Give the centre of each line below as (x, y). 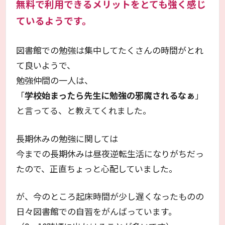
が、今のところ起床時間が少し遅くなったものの (110, 196)
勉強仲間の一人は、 (55, 80)
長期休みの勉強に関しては (67, 138)
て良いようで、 (46, 65)
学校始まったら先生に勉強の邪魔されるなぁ (110, 95)
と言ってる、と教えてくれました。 (84, 110)
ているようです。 (54, 21)
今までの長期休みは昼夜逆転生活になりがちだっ (110, 153)
